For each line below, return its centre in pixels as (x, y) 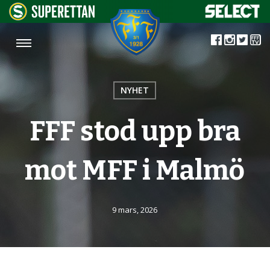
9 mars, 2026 (135, 209)
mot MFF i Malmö (135, 170)
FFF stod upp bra (135, 131)
